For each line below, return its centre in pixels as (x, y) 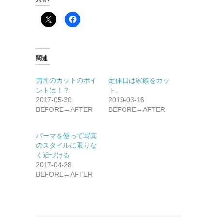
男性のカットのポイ (66, 80)
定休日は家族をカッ (139, 80)
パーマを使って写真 (66, 135)
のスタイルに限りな (66, 145)
